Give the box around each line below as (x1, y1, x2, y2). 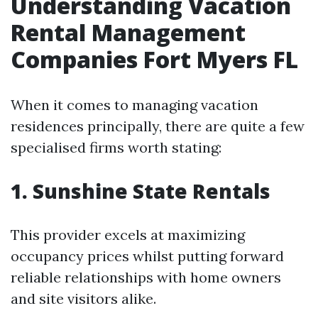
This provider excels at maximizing (11, 226, 245, 243)
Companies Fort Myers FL (11, 44, 298, 75)
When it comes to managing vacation (11, 96, 258, 114)
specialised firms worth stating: (11, 138, 221, 156)
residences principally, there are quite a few (11, 117, 305, 135)
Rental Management (11, 17, 246, 48)
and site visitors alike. (11, 290, 156, 307)
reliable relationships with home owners (11, 268, 281, 286)
